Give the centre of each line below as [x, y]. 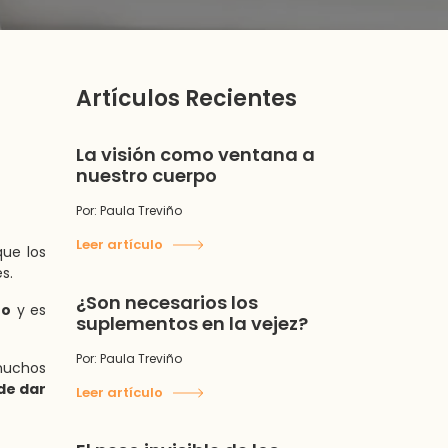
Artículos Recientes [186, 98]
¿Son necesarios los [167, 302]
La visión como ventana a [195, 154]
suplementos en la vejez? [192, 323]
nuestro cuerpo [146, 175]
